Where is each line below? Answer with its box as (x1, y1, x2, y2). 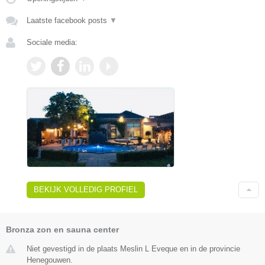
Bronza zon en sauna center (6, 225, 119, 235)
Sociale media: (27, 38, 77, 47)
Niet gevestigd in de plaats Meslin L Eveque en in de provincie (27, 244, 240, 254)
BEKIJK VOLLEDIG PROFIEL (34, 185, 138, 195)
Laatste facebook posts (27, 16, 109, 25)
